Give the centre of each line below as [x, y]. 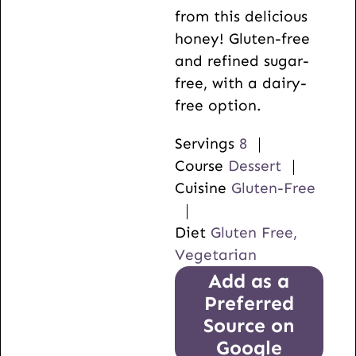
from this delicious [241, 17]
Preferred [249, 304]
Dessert [254, 166]
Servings [207, 144]
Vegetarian [215, 255]
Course [201, 166]
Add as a [249, 282]
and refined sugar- [242, 61]
